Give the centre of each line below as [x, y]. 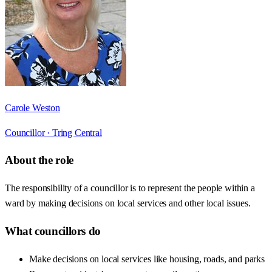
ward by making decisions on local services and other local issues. [128, 203]
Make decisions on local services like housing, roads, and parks [147, 259]
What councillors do [53, 231]
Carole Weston [32, 107]
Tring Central [77, 132]
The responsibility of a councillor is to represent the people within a [130, 188]
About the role [39, 160]
